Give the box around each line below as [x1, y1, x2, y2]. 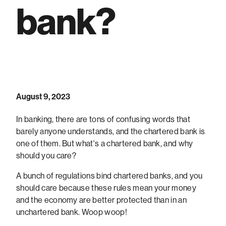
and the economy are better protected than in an [16, 195, 187, 205]
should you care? [16, 151, 77, 161]
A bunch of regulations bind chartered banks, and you [16, 171, 203, 181]
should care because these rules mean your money [16, 183, 197, 193]
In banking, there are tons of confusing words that [16, 115, 191, 125]
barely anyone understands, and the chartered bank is [16, 127, 205, 137]
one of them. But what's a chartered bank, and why [16, 139, 193, 149]
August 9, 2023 [16, 92, 70, 102]
